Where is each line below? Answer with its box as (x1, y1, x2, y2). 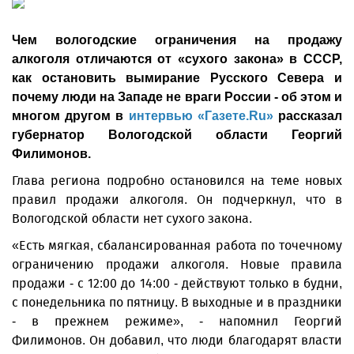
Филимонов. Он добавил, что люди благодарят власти (12, 333, 342, 348)
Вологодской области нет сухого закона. (12, 211, 252, 226)
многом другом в (12, 109, 124, 122)
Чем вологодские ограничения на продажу (12, 33, 342, 47)
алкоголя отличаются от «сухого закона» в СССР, (12, 52, 342, 66)
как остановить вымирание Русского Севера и (12, 71, 342, 85)
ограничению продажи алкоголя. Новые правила (12, 257, 342, 272)
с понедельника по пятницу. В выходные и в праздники (12, 295, 342, 310)
